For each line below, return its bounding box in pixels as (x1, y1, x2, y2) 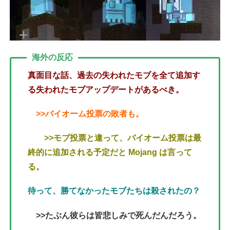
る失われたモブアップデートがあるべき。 (28, 85, 184, 94)
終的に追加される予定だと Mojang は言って (28, 148, 192, 157)
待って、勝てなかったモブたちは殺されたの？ (28, 186, 200, 196)
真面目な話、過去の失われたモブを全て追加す (28, 70, 200, 80)
